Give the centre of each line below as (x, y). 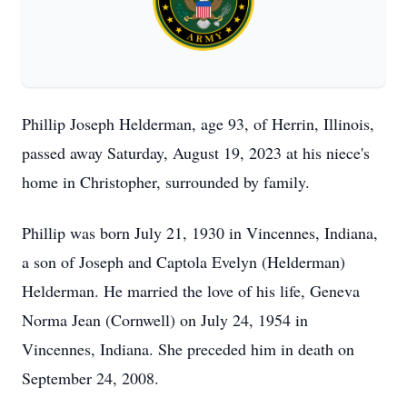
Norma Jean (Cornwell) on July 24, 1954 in (165, 320)
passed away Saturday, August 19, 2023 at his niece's (196, 153)
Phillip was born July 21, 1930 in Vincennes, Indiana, (200, 233)
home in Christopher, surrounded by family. (166, 182)
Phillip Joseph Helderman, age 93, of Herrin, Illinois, (198, 124)
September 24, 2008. (90, 378)
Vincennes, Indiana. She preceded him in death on (188, 349)
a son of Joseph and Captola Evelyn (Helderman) (184, 262)
